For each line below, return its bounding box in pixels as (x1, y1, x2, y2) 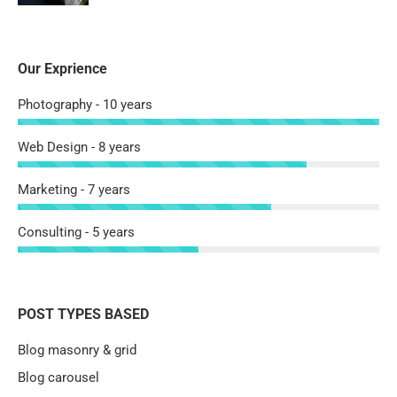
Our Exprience (18, 60, 107, 78)
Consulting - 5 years (18, 224, 135, 241)
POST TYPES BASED (18, 306, 149, 323)
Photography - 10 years (18, 97, 152, 113)
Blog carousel (18, 370, 99, 386)
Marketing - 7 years (18, 182, 130, 198)
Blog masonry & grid (18, 342, 136, 359)
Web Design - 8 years (18, 139, 141, 156)
